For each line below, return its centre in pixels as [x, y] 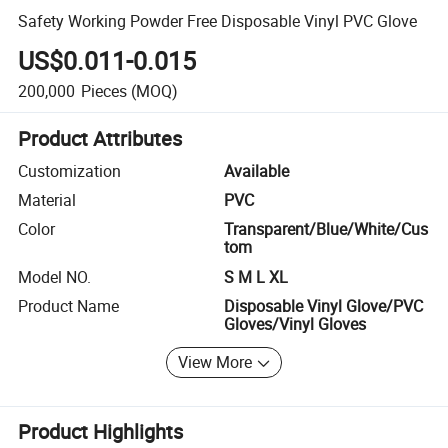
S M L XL [256, 276]
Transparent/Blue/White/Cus [326, 229]
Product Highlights [101, 432]
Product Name [69, 306]
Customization [70, 170]
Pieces [103, 90]
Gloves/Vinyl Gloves [295, 324]
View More [215, 362]
